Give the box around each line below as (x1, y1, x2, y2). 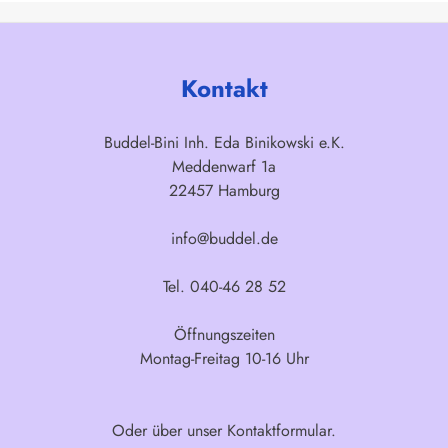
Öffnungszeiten (173, 323, 275, 346)
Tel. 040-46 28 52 (162, 275, 286, 298)
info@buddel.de (170, 227, 278, 250)
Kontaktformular (227, 419, 331, 442)
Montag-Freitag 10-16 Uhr (139, 347, 309, 370)
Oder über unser (112, 419, 227, 442)
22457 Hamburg (168, 179, 280, 202)
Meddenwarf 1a (172, 155, 276, 178)
